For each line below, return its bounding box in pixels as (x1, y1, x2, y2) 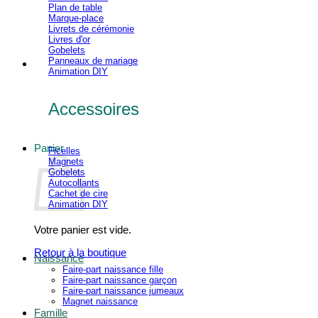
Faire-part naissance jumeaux (62, 285, 184, 296)
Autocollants (48, 177, 99, 188)
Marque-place (48, 12, 104, 23)
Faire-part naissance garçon (62, 274, 177, 285)
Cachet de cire (48, 187, 108, 199)
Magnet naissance (62, 295, 138, 307)
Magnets (48, 155, 84, 167)
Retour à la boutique (34, 246, 126, 259)
